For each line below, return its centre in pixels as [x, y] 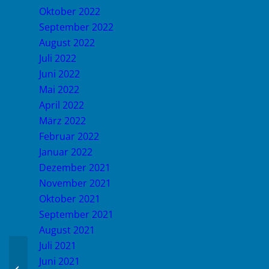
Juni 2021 [59, 261]
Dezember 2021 [75, 168]
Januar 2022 [66, 152]
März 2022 [62, 121]
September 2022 [76, 27]
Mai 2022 [59, 89]
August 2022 [67, 43]
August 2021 [67, 230]
